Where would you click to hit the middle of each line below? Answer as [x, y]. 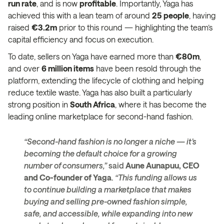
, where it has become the [161, 104]
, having [202, 15]
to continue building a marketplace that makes [108, 189]
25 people [170, 15]
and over [25, 68]
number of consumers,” [65, 165]
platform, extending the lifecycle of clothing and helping [106, 80]
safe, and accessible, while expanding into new [108, 213]
